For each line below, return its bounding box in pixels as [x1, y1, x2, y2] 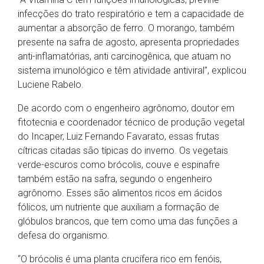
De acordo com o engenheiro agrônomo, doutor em [18, 103, 235, 114]
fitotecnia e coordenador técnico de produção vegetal [18, 117, 245, 128]
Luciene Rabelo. [18, 79, 84, 91]
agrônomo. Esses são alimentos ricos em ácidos [18, 187, 222, 199]
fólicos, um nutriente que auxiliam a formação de [18, 202, 219, 213]
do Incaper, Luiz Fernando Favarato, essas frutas [18, 131, 219, 143]
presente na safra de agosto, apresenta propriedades [18, 37, 239, 48]
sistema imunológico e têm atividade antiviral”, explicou [18, 65, 246, 77]
